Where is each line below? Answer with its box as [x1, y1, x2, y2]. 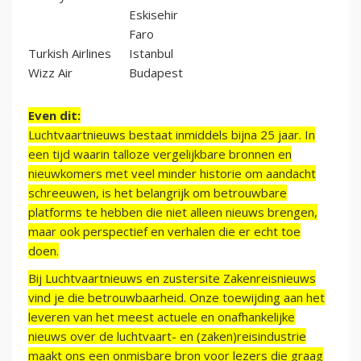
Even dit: [28, 107, 81, 124]
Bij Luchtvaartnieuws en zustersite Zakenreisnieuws [28, 270, 316, 287]
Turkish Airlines [28, 45, 111, 62]
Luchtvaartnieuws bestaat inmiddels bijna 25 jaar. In [28, 127, 315, 143]
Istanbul [129, 45, 173, 62]
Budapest [129, 64, 183, 81]
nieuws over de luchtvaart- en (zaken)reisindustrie [28, 328, 306, 345]
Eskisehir [129, 6, 178, 23]
